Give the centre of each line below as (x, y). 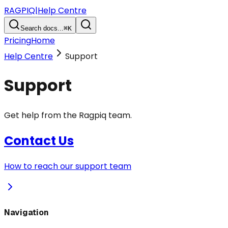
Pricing (18, 40)
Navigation (26, 212)
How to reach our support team (68, 166)
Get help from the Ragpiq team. (68, 115)
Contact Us (39, 140)
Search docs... (42, 28)
